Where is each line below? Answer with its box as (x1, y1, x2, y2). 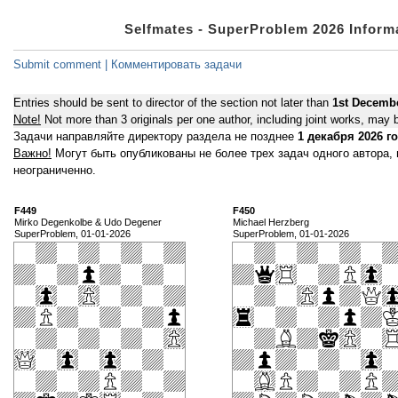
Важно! (13, 147, 52, 161)
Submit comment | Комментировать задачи (13, 58, 242, 72)
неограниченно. (13, 163, 96, 178)
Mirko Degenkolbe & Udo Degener (14, 217, 162, 228)
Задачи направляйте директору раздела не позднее (13, 130, 298, 144)
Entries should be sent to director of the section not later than (13, 96, 332, 110)
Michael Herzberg (233, 217, 309, 228)
